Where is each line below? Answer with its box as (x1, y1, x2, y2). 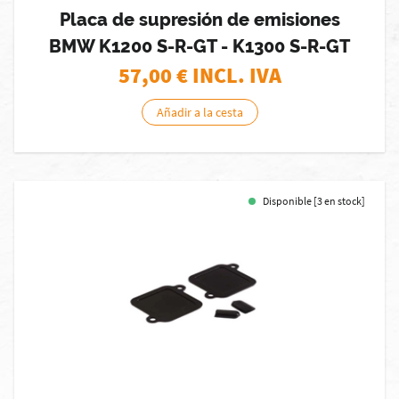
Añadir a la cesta (156, 104, 243, 120)
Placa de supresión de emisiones (59, 9, 340, 30)
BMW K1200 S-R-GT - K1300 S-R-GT (49, 36, 350, 57)
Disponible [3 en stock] (263, 194, 365, 208)
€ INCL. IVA (175, 61, 281, 89)
